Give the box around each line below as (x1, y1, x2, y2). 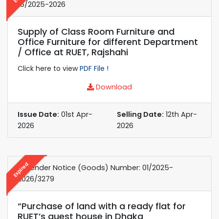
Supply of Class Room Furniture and (18, 25, 175, 38)
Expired (11, 160, 30, 179)
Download (94, 82, 132, 92)
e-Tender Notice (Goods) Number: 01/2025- (18, 162, 173, 173)
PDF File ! (80, 63, 109, 73)
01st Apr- (59, 109, 92, 119)
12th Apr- (164, 109, 197, 119)
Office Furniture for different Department (18, 35, 198, 48)
